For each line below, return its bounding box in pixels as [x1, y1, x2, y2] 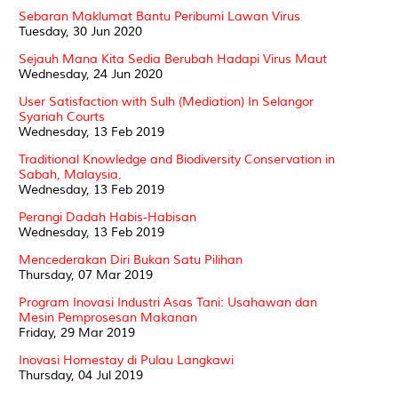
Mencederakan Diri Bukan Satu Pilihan [19, 251, 243, 267]
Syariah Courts [19, 108, 105, 124]
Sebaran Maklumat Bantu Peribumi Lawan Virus [19, 8, 300, 24]
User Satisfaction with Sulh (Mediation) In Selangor [19, 93, 314, 109]
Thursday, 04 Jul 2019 [19, 367, 143, 383]
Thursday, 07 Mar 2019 [19, 267, 153, 283]
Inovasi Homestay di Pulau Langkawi [19, 352, 234, 368]
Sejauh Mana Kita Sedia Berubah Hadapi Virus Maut [19, 51, 327, 67]
